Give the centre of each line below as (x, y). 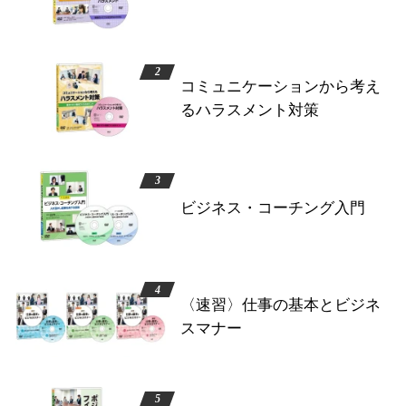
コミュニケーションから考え (281, 87)
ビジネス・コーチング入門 (273, 208)
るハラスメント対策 (250, 111)
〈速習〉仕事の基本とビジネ (281, 304)
